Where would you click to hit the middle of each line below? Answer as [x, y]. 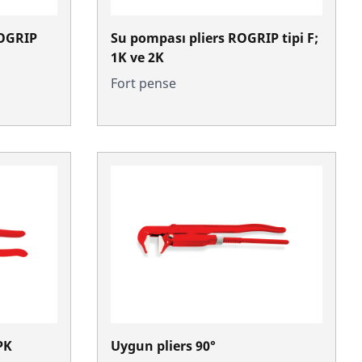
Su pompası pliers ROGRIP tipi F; [215, 38]
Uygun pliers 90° [163, 345]
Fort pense [143, 83]
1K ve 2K [137, 57]
